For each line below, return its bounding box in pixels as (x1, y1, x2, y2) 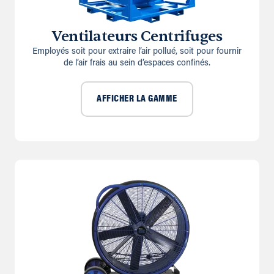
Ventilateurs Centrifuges (52, 26, 222, 46)
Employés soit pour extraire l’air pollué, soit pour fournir (32, 46, 242, 56)
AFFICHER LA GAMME (97, 94, 177, 105)
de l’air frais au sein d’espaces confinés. (64, 58, 210, 68)
